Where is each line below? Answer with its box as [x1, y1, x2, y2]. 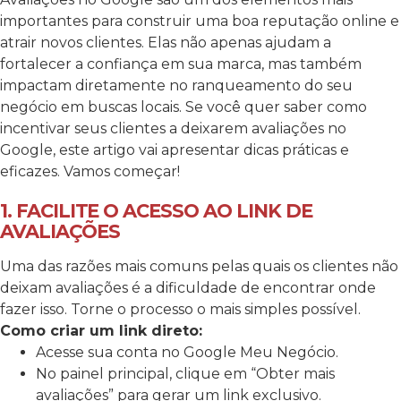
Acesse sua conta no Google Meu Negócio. [36, 344, 338, 362]
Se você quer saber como [185, 98, 367, 116]
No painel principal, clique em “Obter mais [36, 365, 335, 383]
